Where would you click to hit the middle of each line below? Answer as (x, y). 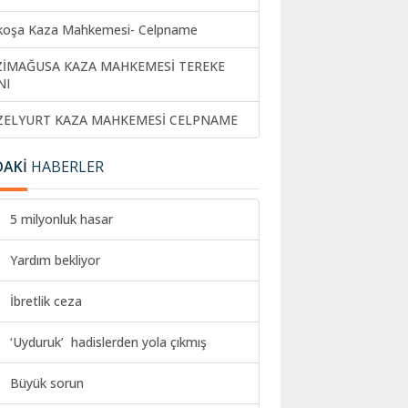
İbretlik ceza (46, 301)
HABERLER (66, 167)
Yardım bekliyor (55, 260)
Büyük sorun (47, 383)
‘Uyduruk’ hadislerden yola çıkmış (108, 342)
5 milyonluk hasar (61, 219)
